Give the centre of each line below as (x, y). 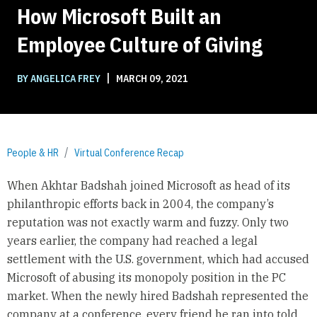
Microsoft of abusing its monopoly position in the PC (146, 277)
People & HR (33, 153)
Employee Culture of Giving (140, 45)
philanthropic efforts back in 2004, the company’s (140, 203)
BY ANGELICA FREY (60, 79)
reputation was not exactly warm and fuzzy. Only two (148, 222)
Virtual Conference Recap (129, 153)
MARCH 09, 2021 (151, 79)
